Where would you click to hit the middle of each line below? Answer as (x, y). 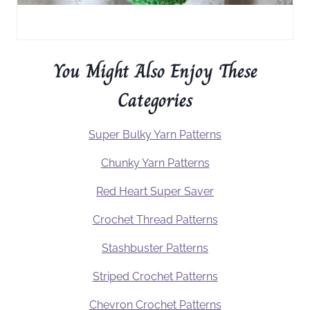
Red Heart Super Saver (155, 192)
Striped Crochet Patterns (155, 277)
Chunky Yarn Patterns (155, 163)
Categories (155, 100)
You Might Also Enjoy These (155, 71)
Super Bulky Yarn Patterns (155, 135)
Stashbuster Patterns (155, 248)
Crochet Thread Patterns (155, 220)
